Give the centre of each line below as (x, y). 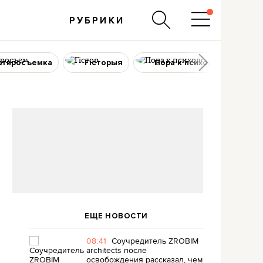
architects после (117, 250)
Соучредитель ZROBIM (155, 241)
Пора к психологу (191, 62)
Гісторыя (103, 62)
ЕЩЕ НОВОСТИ (116, 216)
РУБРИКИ (97, 20)
